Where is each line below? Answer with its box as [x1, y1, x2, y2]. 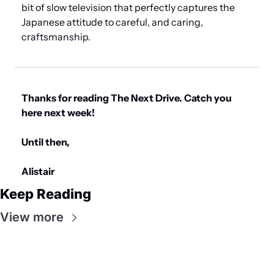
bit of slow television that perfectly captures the [21, 1, 235, 14]
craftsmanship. [21, 31, 91, 43]
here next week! [21, 106, 95, 119]
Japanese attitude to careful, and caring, [21, 16, 203, 29]
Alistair [21, 165, 54, 178]
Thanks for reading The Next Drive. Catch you [21, 92, 232, 105]
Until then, [21, 136, 70, 149]
